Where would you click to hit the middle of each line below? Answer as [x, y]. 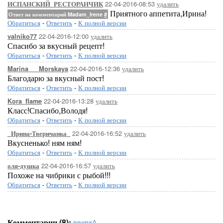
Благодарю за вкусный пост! [56, 78]
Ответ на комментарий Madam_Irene [56, 14]
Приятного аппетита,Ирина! [157, 13]
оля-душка [23, 166]
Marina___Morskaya [38, 69]
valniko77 [22, 36]
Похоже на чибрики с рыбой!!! [59, 175]
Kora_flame [25, 101]
